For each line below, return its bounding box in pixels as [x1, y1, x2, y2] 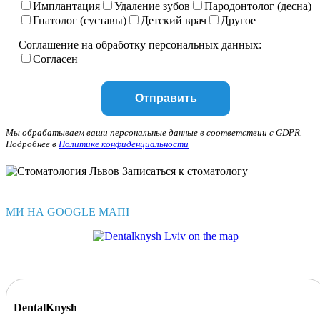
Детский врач [141, 14, 206, 26]
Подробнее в [6, 138, 59, 149]
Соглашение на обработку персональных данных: [19, 38, 261, 51]
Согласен [33, 52, 78, 65]
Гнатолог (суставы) [33, 14, 126, 26]
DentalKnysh [14, 301, 77, 314]
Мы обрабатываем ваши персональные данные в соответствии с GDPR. [6, 126, 302, 138]
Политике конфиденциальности [59, 138, 189, 149]
